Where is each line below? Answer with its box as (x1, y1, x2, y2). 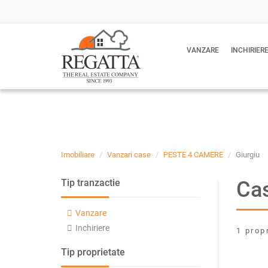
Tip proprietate (61, 247, 125, 258)
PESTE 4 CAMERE (163, 150, 223, 159)
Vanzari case (107, 150, 151, 159)
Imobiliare (61, 150, 95, 159)
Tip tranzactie (61, 178, 120, 188)
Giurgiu (236, 150, 260, 159)
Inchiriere (75, 223, 109, 233)
